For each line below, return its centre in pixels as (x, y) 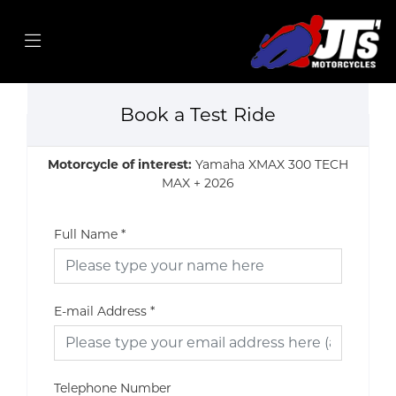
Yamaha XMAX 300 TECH (272, 164)
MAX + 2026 (198, 183)
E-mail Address (100, 311)
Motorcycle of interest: (122, 164)
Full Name (86, 234)
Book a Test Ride (198, 114)
